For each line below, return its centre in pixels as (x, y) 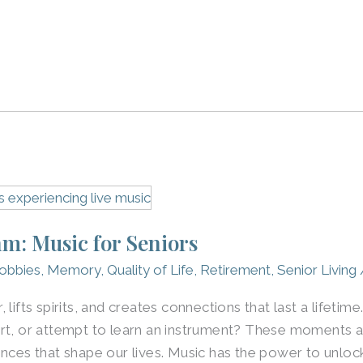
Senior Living (317, 269)
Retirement (236, 269)
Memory (74, 269)
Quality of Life (151, 269)
